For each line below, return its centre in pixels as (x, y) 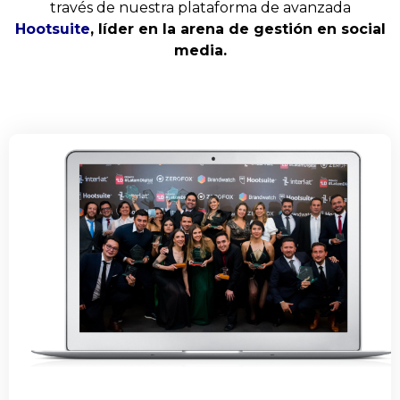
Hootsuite (52, 29)
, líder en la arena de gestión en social (237, 29)
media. (200, 51)
